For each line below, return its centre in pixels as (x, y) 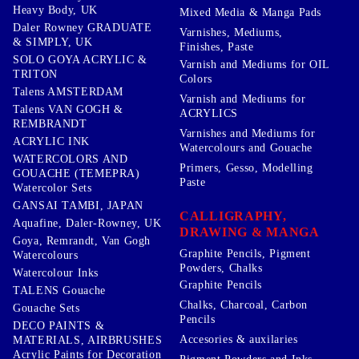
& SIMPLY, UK (53, 42)
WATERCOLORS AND (71, 159)
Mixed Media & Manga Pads (251, 13)
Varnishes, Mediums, (231, 33)
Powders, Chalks (221, 268)
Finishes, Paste (217, 47)
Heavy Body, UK (55, 10)
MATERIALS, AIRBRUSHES (88, 340)
